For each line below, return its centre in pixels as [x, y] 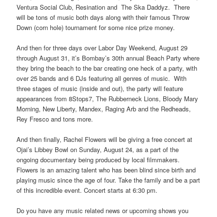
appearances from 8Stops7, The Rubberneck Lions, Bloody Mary [108, 98]
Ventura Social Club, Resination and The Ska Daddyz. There [103, 7]
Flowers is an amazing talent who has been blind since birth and [106, 170]
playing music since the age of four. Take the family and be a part [108, 180]
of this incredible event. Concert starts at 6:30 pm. [87, 190]
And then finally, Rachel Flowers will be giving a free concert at [105, 139]
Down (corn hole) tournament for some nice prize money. [96, 27]
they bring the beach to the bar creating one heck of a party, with [107, 68]
